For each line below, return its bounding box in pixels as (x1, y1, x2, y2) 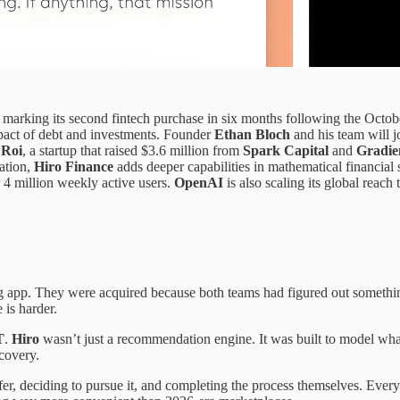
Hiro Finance (34, 158, 113, 174)
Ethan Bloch (214, 126, 290, 142)
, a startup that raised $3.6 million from (22, 142, 243, 158)
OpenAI (174, 174, 223, 190)
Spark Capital (243, 142, 329, 158)
